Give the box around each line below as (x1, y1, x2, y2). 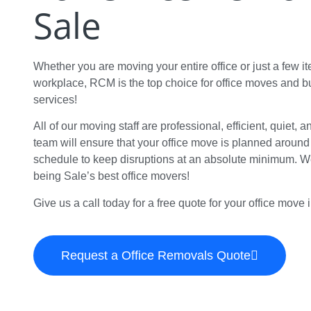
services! (33, 94, 77, 106)
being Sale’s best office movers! (33, 170, 190, 183)
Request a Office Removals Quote (61, 249, 251, 263)
